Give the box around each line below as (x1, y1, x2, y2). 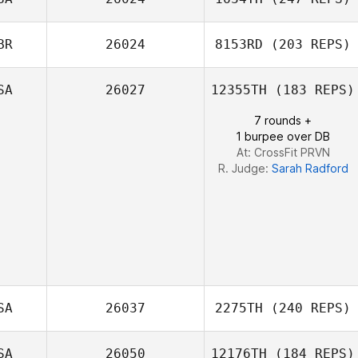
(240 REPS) (263, 300, 351, 316)
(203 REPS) (263, 37, 351, 52)
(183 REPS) (267, 82, 355, 97)
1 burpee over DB (236, 129, 330, 143)
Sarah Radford (271, 161, 348, 175)
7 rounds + (254, 113, 312, 127)
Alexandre (282, 12, 337, 26)
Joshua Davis (275, 58, 344, 71)
